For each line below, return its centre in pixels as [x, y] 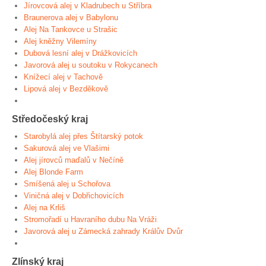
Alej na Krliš [45, 208]
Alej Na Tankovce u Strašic [71, 29]
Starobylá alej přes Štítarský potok [83, 136]
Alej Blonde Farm [53, 172]
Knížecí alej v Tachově [63, 77]
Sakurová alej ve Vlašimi [66, 148]
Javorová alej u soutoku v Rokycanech [91, 65]
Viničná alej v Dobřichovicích [74, 196]
